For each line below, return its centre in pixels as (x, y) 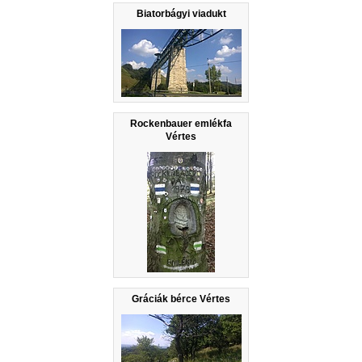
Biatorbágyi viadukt (181, 13)
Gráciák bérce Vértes (181, 299)
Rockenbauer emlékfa (181, 123)
